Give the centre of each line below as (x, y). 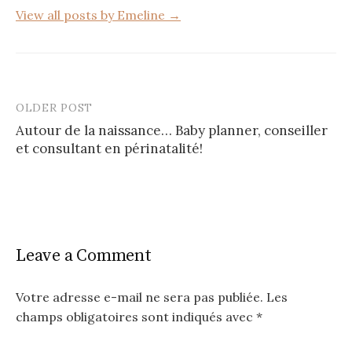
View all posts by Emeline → (98, 15)
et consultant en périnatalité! (109, 149)
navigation (62, 141)
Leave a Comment (84, 256)
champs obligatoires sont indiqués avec (136, 317)
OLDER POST (54, 108)
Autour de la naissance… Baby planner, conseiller (172, 131)
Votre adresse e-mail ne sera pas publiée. (139, 297)
